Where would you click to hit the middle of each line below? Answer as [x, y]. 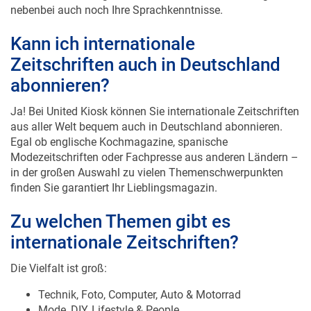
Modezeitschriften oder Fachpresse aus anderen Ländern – [154, 158]
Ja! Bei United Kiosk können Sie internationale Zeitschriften [155, 112]
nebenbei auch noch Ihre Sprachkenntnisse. [117, 10]
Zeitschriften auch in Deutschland [145, 65]
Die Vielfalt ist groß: [59, 269]
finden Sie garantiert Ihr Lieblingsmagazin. [114, 188]
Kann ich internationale [103, 44]
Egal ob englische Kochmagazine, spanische [119, 142]
